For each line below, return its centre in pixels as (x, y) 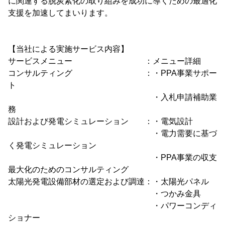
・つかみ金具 (104, 194)
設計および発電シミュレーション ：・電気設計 (100, 121)
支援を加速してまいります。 (60, 13)
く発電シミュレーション (52, 145)
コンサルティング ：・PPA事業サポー (113, 73)
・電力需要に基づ (113, 133)
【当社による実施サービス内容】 (68, 49)
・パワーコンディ (113, 206)
